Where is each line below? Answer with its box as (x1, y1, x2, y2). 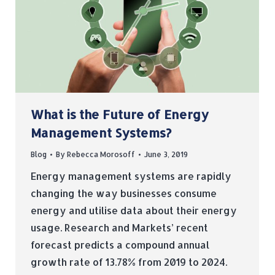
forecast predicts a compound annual (31, 238, 209, 252)
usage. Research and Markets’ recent (31, 221, 208, 234)
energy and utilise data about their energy (31, 204, 237, 217)
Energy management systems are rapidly (31, 169, 231, 183)
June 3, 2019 (144, 150, 188, 160)
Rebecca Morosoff (67, 150, 135, 160)
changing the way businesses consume (31, 187, 217, 200)
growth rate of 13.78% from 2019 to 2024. (31, 255, 227, 269)
